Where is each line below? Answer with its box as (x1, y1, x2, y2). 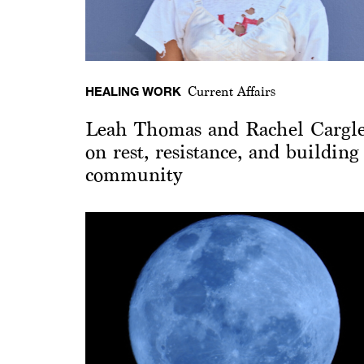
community (85, 163, 182, 185)
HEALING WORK (85, 83, 181, 98)
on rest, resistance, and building (85, 141, 359, 162)
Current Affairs (188, 84, 275, 98)
